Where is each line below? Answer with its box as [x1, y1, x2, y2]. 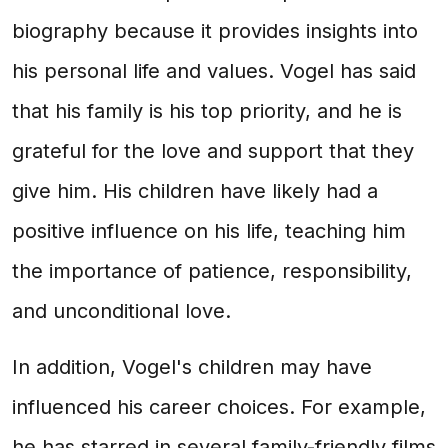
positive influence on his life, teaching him [12, 219, 406, 243]
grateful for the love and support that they [12, 139, 414, 163]
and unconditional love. [12, 299, 231, 323]
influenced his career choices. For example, [12, 395, 426, 419]
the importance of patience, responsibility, [12, 259, 412, 283]
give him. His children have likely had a [12, 179, 378, 203]
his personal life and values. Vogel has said [12, 59, 416, 83]
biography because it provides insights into [12, 19, 418, 43]
